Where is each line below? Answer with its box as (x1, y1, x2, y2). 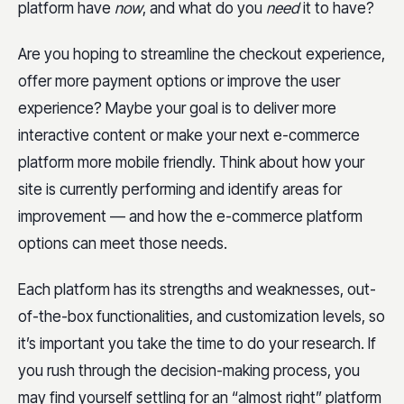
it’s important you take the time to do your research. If (18, 335, 376, 353)
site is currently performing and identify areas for (18, 180, 342, 198)
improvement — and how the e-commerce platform (18, 207, 363, 225)
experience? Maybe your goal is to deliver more (18, 99, 336, 117)
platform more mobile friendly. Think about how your (18, 153, 364, 171)
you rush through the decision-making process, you (18, 362, 360, 381)
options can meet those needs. (18, 234, 227, 252)
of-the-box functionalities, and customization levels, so (18, 308, 385, 326)
